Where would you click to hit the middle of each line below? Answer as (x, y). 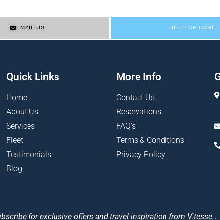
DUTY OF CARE (192, 28)
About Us (22, 112)
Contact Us (135, 98)
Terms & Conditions (150, 140)
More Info (138, 77)
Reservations (138, 112)
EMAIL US (30, 28)
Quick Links (33, 77)
